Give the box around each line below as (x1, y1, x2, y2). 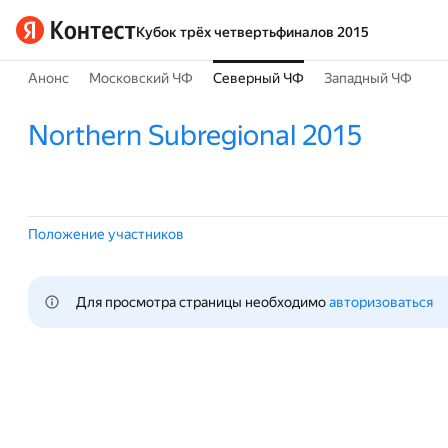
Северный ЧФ (213, 70, 304, 86)
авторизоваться (329, 294, 433, 310)
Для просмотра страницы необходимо (76, 294, 329, 310)
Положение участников (28, 226, 184, 242)
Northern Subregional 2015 (28, 119, 362, 152)
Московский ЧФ (89, 70, 193, 86)
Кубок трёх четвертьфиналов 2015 (136, 24, 369, 40)
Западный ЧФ (324, 70, 412, 86)
